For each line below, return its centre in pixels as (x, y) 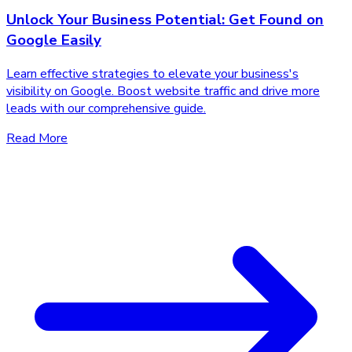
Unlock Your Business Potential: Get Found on (165, 19)
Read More (37, 138)
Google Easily (54, 40)
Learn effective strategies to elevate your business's (152, 73)
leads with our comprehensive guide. (106, 108)
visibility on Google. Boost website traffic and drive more (163, 91)
